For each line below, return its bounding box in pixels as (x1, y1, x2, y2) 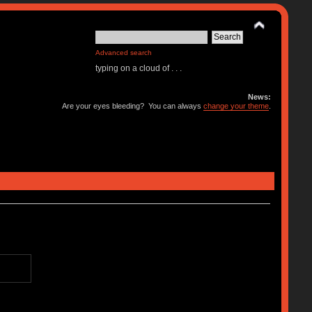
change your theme (203, 102, 270, 110)
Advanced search (95, 49, 153, 56)
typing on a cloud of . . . (95, 63, 182, 73)
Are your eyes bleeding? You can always (62, 102, 204, 110)
